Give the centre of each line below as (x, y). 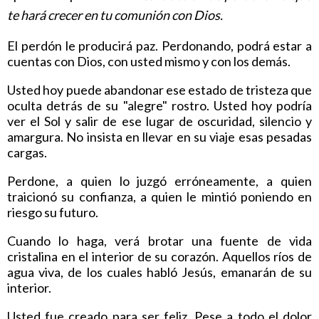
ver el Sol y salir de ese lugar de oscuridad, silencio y (159, 121)
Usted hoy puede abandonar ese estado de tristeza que (159, 89)
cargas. (27, 152)
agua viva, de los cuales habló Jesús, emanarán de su (159, 272)
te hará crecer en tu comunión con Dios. (115, 15)
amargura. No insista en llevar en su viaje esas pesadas (159, 136)
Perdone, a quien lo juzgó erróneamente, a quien (159, 181)
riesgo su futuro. (53, 212)
